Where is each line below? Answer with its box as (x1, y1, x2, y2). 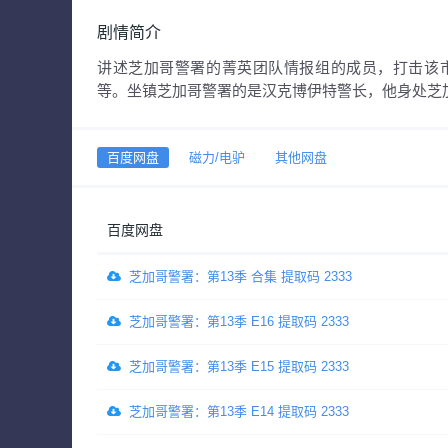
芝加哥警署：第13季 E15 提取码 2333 (129, 359, 349, 375)
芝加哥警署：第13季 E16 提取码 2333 (129, 314, 349, 330)
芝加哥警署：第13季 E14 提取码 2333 (129, 404, 349, 420)
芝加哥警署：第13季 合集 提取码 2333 (129, 269, 352, 285)
